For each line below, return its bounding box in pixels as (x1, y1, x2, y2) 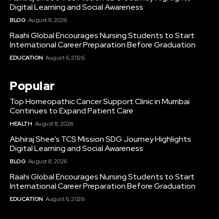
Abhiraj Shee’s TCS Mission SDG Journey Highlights (10, 133, 191, 144)
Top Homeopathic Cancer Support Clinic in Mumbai (10, 96, 190, 107)
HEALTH (10, 119, 32, 128)
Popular (10, 78, 55, 93)
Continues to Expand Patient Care (10, 105, 133, 116)
